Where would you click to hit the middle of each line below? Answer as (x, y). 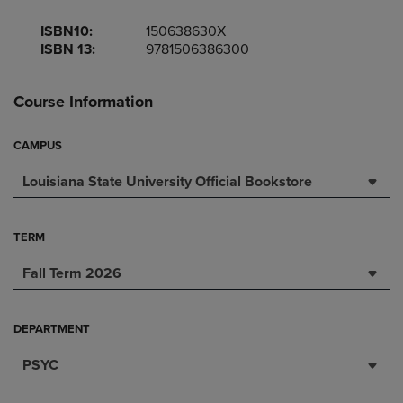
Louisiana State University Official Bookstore (167, 182)
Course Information (83, 102)
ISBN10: (67, 31)
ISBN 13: (68, 49)
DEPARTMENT (52, 329)
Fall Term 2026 (72, 273)
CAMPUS (38, 146)
